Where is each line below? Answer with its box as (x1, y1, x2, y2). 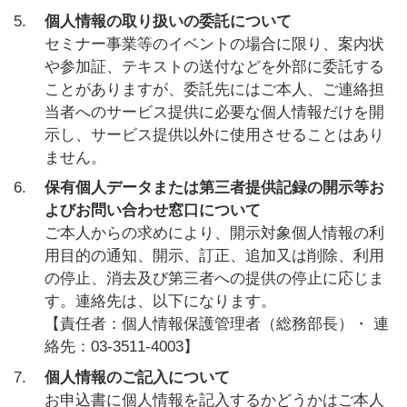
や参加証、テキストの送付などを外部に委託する (45, 57, 384, 75)
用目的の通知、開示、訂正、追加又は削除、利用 (45, 247, 384, 265)
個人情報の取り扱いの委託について (45, 12, 292, 30)
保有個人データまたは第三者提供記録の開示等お (45, 179, 384, 197)
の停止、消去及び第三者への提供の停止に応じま (45, 270, 384, 288)
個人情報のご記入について (45, 368, 230, 386)
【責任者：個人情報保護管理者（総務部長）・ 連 (45, 315, 389, 333)
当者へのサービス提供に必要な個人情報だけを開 (45, 103, 384, 121)
